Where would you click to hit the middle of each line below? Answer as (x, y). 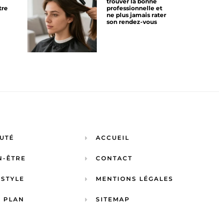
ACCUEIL (113, 138)
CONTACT (114, 158)
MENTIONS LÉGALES (135, 179)
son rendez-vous (132, 22)
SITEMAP (113, 199)
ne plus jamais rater (136, 15)
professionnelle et (134, 8)
